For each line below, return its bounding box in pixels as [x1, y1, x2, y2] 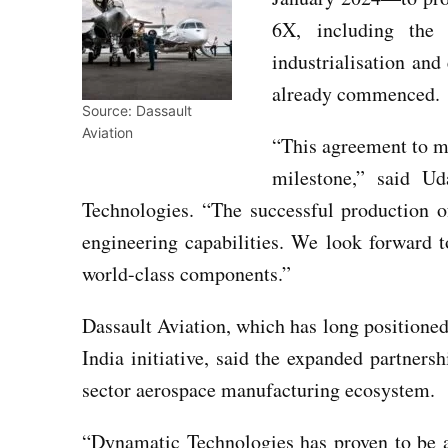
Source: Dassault [82, 102, 192, 120]
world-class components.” [82, 260, 291, 288]
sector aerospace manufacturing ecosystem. [82, 376, 435, 404]
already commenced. [272, 80, 440, 108]
